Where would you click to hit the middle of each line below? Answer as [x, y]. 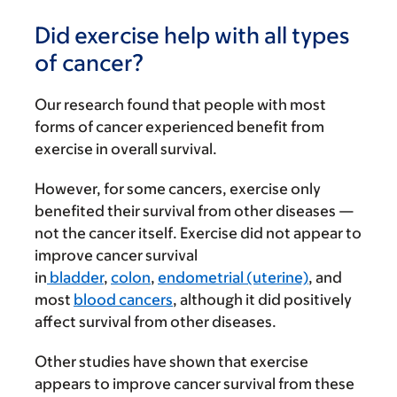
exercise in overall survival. [126, 149]
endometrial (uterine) [233, 277]
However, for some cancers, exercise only [178, 189]
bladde [74, 277]
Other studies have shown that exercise [171, 362]
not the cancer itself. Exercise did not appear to [198, 233]
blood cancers [123, 300]
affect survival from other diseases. [156, 322]
